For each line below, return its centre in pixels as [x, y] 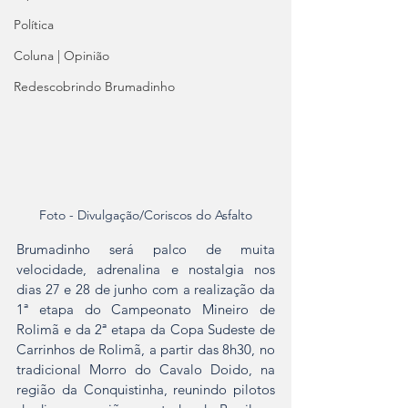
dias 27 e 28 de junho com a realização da [146, 289]
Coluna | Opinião [61, 56]
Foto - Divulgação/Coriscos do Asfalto [146, 214]
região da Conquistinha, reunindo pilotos [146, 389]
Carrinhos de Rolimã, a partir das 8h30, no [146, 349]
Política [34, 25]
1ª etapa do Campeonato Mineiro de [146, 309]
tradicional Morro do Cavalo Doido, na [146, 369]
